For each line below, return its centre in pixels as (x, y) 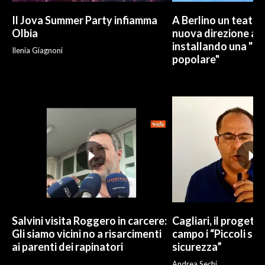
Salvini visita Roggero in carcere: (89, 220)
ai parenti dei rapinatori (67, 246)
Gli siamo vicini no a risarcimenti (87, 233)
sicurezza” (197, 246)
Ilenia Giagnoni (37, 51)
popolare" (195, 59)
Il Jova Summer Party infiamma (85, 20)
